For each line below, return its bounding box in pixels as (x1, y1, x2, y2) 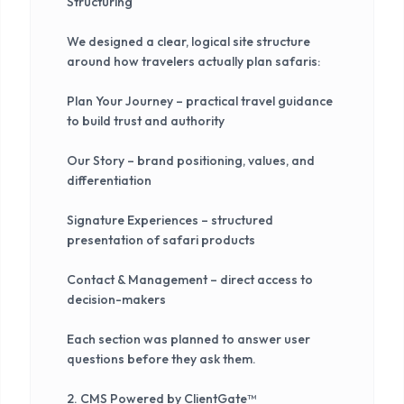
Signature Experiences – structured (67, 211, 273, 228)
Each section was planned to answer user (67, 330, 310, 347)
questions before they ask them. (67, 350, 256, 367)
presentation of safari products (67, 231, 255, 248)
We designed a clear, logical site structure (67, 32, 310, 50)
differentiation (67, 171, 151, 188)
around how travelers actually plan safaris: (67, 52, 320, 69)
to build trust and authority (67, 112, 225, 129)
